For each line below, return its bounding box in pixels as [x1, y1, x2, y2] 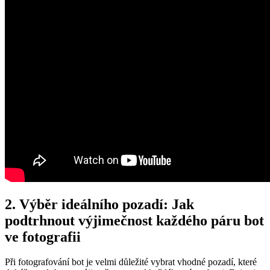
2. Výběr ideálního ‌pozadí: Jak [5, 196, 194, 212]
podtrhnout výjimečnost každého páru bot [5, 212, 264, 228]
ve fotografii [5, 228, 81, 245]
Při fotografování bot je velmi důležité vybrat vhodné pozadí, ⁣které [5, 257, 257, 268]
